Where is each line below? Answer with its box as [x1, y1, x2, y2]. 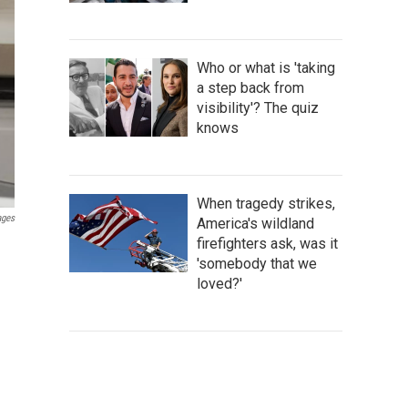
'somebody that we [197, 254, 317, 272]
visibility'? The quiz [197, 98, 319, 117]
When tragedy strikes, [197, 194, 335, 212]
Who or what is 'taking [197, 58, 335, 76]
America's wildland [197, 214, 314, 232]
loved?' [197, 274, 242, 292]
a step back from [197, 78, 304, 97]
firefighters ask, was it [197, 234, 338, 252]
